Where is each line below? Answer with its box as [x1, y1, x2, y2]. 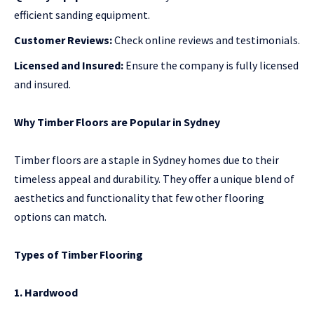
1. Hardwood [14, 285, 78, 300]
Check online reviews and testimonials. [112, 33, 300, 48]
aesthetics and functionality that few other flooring [14, 191, 264, 205]
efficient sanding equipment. [14, 8, 150, 22]
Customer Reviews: [14, 33, 112, 48]
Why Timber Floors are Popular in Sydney [14, 115, 220, 130]
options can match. [14, 210, 107, 224]
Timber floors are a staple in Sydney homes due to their [14, 153, 279, 168]
